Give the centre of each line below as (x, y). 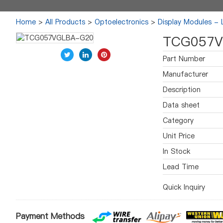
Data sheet (181, 105)
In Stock (176, 151)
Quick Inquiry (184, 187)
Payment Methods (50, 216)
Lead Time (181, 167)
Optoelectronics (121, 22)
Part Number (184, 59)
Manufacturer (185, 74)
